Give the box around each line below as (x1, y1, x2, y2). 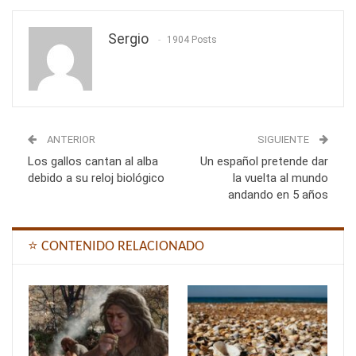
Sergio (108, 29, 149, 47)
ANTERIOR (44, 133, 95, 145)
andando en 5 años (228, 187, 328, 202)
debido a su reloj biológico (28, 170, 164, 185)
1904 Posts (167, 33, 217, 45)
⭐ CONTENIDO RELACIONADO (28, 238, 204, 254)
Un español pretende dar (200, 153, 328, 168)
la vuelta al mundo (233, 170, 328, 185)
